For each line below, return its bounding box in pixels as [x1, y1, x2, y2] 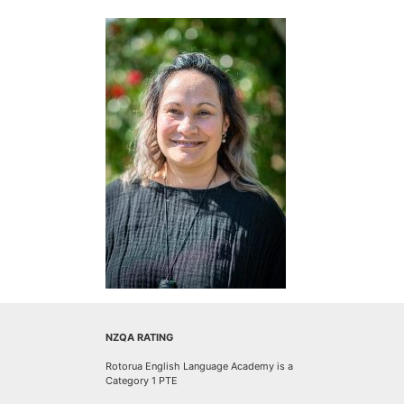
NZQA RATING [106, 331, 173, 344]
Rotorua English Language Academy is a [106, 360, 293, 372]
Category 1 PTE [106, 374, 178, 387]
